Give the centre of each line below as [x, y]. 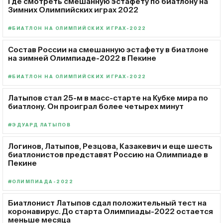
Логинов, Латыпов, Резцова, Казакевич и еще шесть [110, 146]
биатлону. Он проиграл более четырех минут [96, 106]
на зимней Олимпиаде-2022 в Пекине [82, 58]
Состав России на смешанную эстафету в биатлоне [108, 49]
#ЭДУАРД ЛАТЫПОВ [39, 125]
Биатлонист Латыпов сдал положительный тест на [107, 203]
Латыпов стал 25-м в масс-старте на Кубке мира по [108, 98]
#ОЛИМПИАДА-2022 [41, 182]
